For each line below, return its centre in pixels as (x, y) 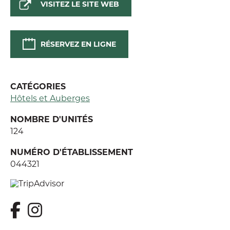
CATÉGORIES (38, 86)
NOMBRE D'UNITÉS (52, 119)
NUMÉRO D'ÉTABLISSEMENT (72, 152)
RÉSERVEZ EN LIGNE (78, 44)
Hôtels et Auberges (50, 98)
